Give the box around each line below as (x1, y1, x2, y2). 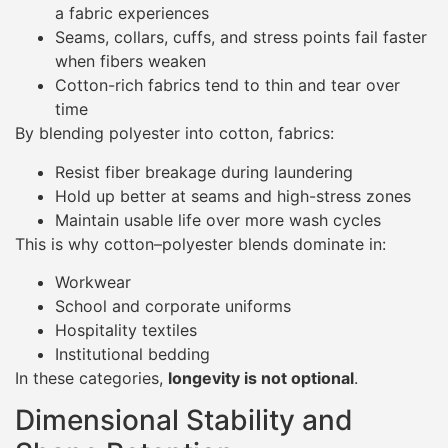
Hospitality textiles (55, 320, 197, 340)
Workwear (55, 272, 131, 292)
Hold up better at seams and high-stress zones (55, 185, 411, 206)
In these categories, (15, 368, 168, 388)
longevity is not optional (168, 368, 354, 388)
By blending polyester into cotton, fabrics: (15, 123, 334, 144)
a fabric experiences (55, 3, 209, 24)
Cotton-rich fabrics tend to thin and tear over (55, 75, 400, 96)
